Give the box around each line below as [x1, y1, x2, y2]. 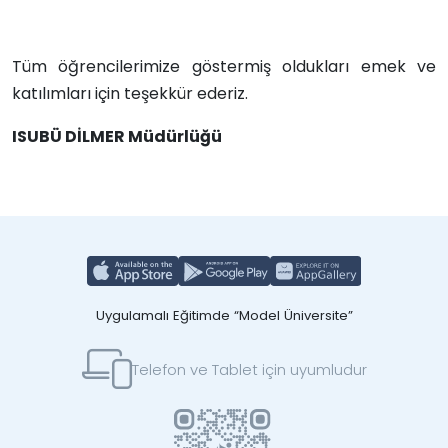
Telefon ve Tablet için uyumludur [131, 358, 367, 380]
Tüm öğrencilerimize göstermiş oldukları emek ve [12, 55, 436, 78]
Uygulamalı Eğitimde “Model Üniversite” [95, 306, 353, 325]
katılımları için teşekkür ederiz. [12, 82, 248, 105]
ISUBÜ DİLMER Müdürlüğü [12, 125, 222, 148]
